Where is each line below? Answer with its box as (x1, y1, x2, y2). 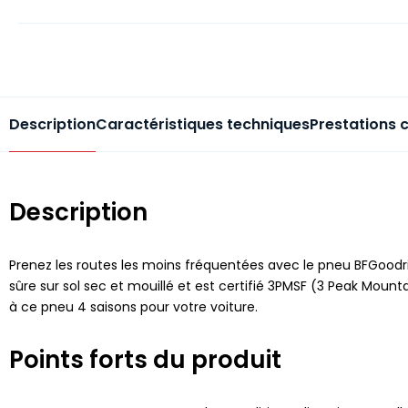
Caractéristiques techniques (96, 113, 310, 135)
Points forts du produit (9, 342, 281, 376)
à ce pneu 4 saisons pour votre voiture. (9, 297, 258, 316)
